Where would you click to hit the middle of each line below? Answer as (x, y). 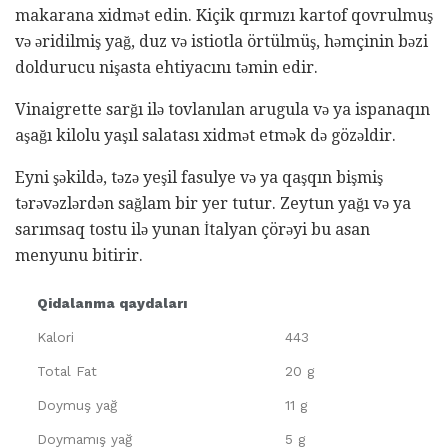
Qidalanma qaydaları (112, 303)
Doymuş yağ (77, 405)
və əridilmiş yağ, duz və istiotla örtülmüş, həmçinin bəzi (221, 42)
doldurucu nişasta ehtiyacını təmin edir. (166, 68)
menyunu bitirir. (79, 256)
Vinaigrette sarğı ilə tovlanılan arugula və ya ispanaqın (222, 110)
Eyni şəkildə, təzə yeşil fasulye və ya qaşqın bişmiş (199, 178)
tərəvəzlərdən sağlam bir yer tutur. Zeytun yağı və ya (213, 204)
